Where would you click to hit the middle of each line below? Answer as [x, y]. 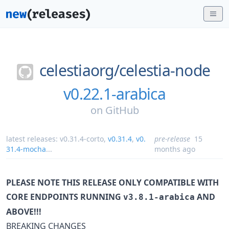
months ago [175, 149]
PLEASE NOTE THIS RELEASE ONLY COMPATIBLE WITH [112, 182]
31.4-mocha [26, 149]
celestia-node [165, 70]
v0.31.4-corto [82, 139]
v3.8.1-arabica [159, 197]
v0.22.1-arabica [114, 94]
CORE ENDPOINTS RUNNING [65, 197]
